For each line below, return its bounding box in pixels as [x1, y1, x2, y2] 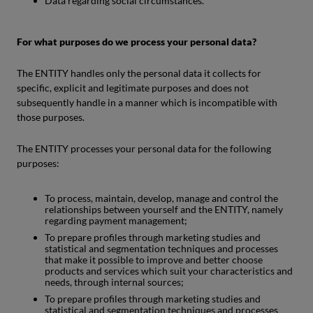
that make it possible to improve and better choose [45, 254, 263, 265]
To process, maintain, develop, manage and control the [45, 192, 278, 204]
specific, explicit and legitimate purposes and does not [17, 82, 249, 94]
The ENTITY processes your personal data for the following [17, 143, 271, 154]
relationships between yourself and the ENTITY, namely [45, 203, 283, 215]
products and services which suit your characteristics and [45, 265, 293, 277]
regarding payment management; [45, 214, 187, 226]
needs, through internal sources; [45, 276, 184, 288]
